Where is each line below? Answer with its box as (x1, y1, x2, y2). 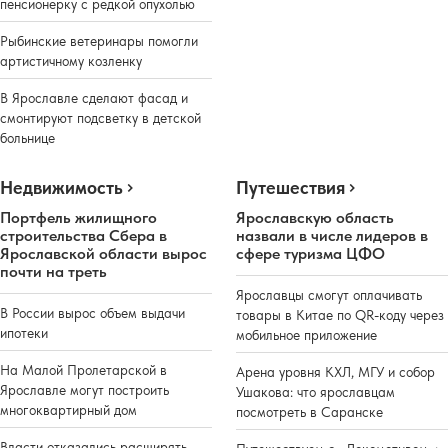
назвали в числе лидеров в (236, 225, 428, 245)
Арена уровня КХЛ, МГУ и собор (236, 363, 435, 380)
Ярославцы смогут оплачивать (236, 286, 422, 303)
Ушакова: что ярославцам (236, 383, 395, 400)
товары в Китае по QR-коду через (236, 306, 444, 323)
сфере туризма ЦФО (236, 243, 385, 263)
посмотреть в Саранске (236, 403, 383, 420)
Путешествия (236, 176, 345, 198)
